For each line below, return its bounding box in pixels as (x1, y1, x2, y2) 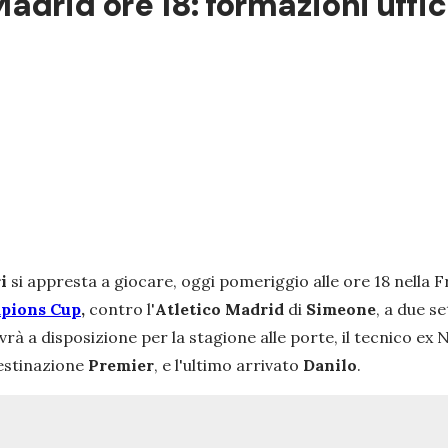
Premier (88, 354, 154, 375)
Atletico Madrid (155, 298, 288, 319)
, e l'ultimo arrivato (154, 354, 303, 375)
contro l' (85, 298, 155, 319)
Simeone (306, 298, 376, 319)
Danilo (303, 354, 357, 375)
